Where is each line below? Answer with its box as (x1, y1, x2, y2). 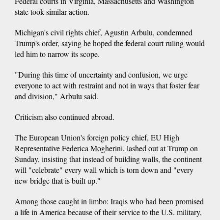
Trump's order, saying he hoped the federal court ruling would (15, 37, 205, 48)
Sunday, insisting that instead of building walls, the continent (15, 153, 202, 164)
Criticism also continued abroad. (15, 111, 114, 122)
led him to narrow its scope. (15, 48, 100, 59)
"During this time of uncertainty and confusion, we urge (15, 69, 188, 80)
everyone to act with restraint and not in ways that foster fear (15, 80, 199, 90)
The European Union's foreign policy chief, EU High (15, 132, 179, 142)
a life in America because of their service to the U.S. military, (15, 206, 202, 217)
